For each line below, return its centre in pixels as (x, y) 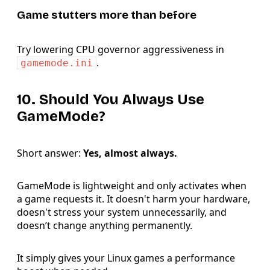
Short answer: (50, 153)
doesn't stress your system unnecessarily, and (122, 212)
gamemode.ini (57, 63)
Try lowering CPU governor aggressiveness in (121, 50)
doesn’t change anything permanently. (105, 225)
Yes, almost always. (130, 153)
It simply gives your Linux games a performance (126, 258)
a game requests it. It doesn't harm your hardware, (133, 199)
